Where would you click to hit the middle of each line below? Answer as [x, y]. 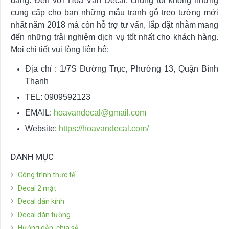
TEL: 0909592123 [58, 97]
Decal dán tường [44, 215]
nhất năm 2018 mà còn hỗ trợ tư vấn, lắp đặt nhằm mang [114, 25]
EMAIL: [39, 112]
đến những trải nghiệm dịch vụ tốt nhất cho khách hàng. [114, 37]
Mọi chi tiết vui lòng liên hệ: [60, 49]
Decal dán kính [41, 202]
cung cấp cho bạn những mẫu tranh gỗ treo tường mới [114, 12]
